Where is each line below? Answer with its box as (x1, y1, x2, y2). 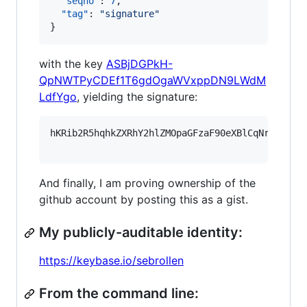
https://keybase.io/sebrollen (39, 254, 184, 267)
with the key (39, 57, 106, 71)
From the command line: (39, 285, 199, 302)
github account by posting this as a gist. (39, 193, 248, 206)
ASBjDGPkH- (106, 57, 173, 71)
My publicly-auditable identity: (39, 224, 243, 241)
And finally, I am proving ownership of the (39, 176, 256, 190)
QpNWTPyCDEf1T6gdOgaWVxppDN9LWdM (39, 73, 266, 87)
